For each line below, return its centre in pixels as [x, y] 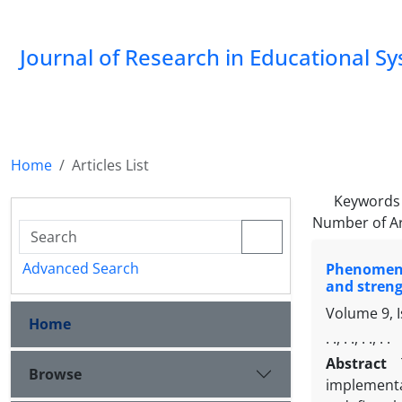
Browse [55, 374]
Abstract [360, 364]
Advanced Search [81, 268]
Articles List [110, 165]
